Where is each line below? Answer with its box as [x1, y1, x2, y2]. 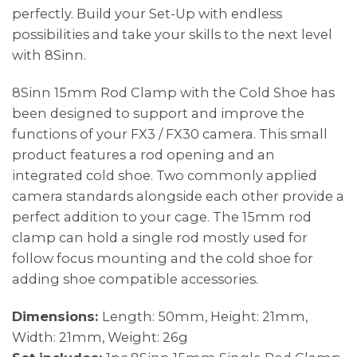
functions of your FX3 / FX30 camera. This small [12, 126, 328, 143]
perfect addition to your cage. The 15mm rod [12, 209, 312, 226]
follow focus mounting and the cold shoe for [12, 250, 313, 267]
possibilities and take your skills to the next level [12, 25, 332, 42]
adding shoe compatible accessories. [12, 271, 258, 288]
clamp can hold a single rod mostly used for [12, 229, 308, 246]
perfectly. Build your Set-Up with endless [12, 5, 282, 22]
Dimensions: [12, 308, 102, 325]
